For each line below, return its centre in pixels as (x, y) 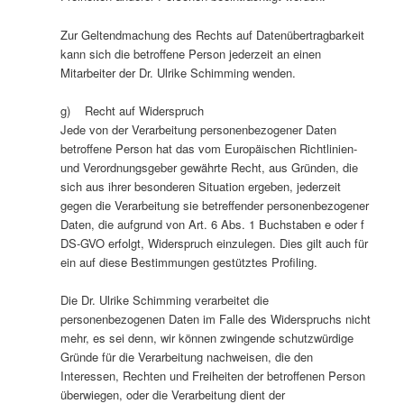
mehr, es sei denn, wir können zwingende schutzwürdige (207, 337)
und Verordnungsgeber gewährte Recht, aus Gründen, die (209, 167)
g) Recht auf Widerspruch (132, 110)
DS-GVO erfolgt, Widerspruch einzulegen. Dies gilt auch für (214, 243)
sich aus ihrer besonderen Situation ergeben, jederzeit (200, 186)
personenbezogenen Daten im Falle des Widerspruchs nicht (215, 318)
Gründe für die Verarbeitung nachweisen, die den (186, 356)
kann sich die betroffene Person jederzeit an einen (190, 53)
